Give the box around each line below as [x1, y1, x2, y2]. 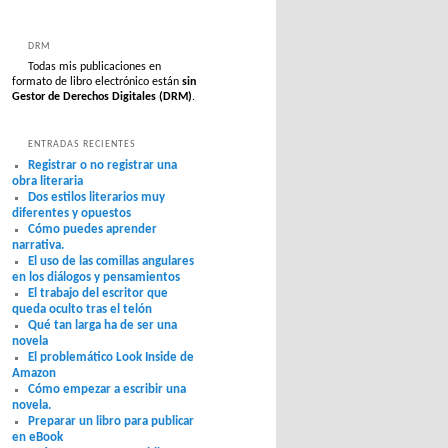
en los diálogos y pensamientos [12, 270, 180, 284]
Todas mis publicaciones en [28, 61, 161, 74]
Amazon [12, 366, 56, 380]
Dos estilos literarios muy [28, 190, 165, 204]
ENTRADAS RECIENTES [28, 138, 136, 150]
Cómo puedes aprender [28, 222, 157, 236]
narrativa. [12, 238, 64, 252]
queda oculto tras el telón [12, 302, 152, 316]
